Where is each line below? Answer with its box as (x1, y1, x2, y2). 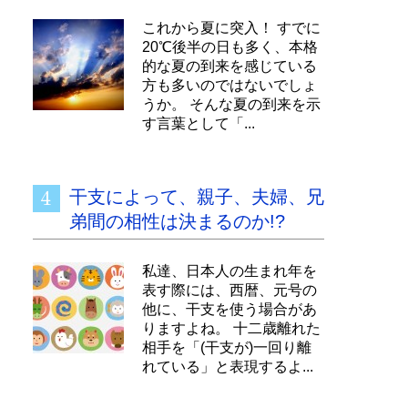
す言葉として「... (142, 116, 255, 131)
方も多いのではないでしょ (142, 77, 317, 93)
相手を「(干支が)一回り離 (142, 340, 311, 355)
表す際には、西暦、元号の (142, 282, 317, 298)
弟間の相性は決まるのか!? (69, 211, 285, 231)
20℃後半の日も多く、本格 (142, 39, 318, 55)
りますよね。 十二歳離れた (142, 321, 321, 336)
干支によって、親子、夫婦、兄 (69, 187, 324, 207)
